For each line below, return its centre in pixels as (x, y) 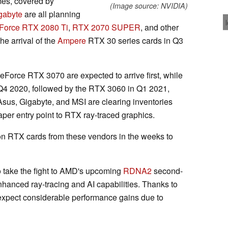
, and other (160, 27)
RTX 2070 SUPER (106, 27)
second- (167, 170)
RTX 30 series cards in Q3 (135, 40)
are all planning (51, 14)
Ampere (72, 40)
